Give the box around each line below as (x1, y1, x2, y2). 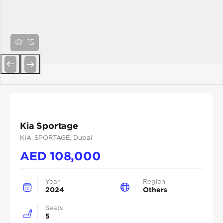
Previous (10, 73, 45, 83)
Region (143, 177, 165, 185)
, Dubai (70, 133, 92, 141)
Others (143, 186, 167, 193)
